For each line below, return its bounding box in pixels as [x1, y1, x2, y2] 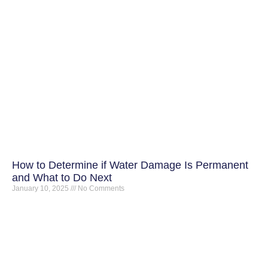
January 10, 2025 [12, 184, 71, 193]
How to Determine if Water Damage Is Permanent [12, 159, 248, 172]
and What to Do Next [12, 172, 112, 184]
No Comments [76, 184, 124, 193]
